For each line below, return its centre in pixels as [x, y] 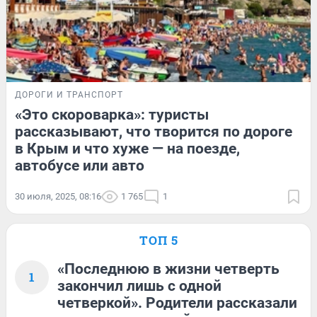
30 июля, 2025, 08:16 [58, 197]
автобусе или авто [80, 166]
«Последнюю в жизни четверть [168, 269]
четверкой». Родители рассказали [177, 303]
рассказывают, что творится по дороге [154, 132]
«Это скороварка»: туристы [112, 115]
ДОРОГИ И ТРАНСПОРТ [69, 95]
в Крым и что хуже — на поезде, [127, 149]
